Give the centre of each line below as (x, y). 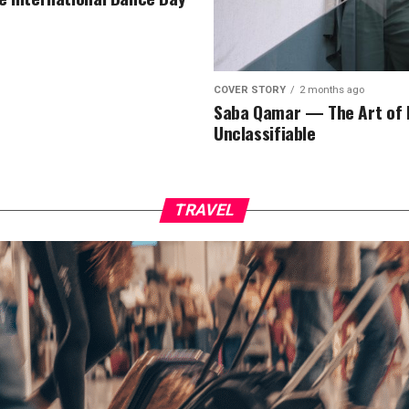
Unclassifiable (265, 133)
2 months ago (332, 90)
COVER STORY (250, 90)
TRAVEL (204, 210)
